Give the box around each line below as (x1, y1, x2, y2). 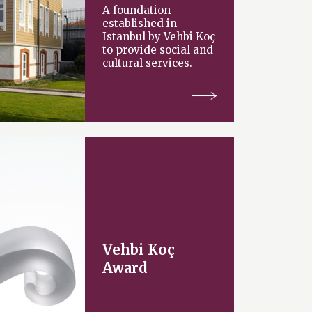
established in (102, 16, 178, 30)
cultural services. (102, 56, 193, 70)
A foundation (102, 3, 171, 17)
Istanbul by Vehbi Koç (102, 29, 216, 43)
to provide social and (102, 42, 214, 56)
